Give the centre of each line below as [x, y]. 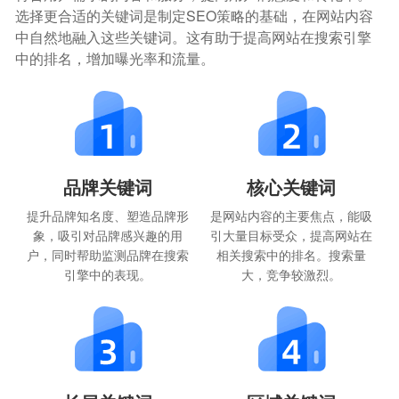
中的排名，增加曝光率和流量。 [115, 59]
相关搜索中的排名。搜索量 [292, 255]
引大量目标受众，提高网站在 [292, 236]
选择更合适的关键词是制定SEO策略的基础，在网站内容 [195, 16]
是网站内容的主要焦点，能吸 [292, 216]
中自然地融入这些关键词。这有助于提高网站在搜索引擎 [194, 37]
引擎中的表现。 [107, 275]
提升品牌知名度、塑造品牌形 [107, 216]
